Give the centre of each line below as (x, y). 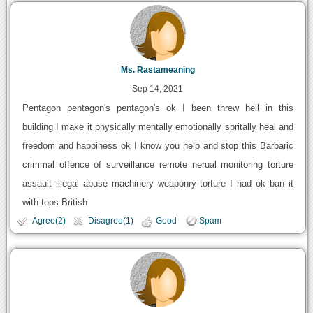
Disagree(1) (110, 220)
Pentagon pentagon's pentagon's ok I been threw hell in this (158, 108)
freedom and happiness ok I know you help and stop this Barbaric (158, 145)
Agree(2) (49, 220)
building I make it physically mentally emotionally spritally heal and (158, 126)
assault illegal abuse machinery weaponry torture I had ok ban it (158, 183)
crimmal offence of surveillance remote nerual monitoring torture (158, 164)
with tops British (54, 202)
